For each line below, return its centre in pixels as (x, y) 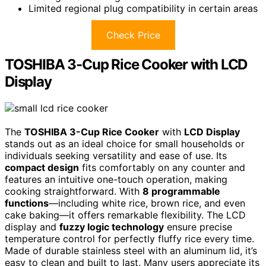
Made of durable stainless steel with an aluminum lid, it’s (131, 251)
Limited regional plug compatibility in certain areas (143, 9)
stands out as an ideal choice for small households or (125, 144)
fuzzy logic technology (112, 227)
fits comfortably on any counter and (162, 168)
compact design (42, 168)
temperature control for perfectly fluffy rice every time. (129, 239)
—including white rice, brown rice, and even (147, 203)
